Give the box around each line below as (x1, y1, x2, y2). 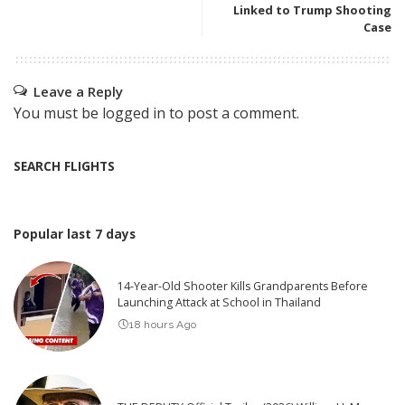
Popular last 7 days (14, 224, 136, 242)
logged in (102, 102, 165, 123)
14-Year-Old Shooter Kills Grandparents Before (118, 278, 368, 295)
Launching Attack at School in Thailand (118, 295, 321, 311)
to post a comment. (165, 102, 299, 123)
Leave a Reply (33, 81, 123, 100)
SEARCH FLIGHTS (14, 156, 115, 174)
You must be (14, 102, 102, 123)
